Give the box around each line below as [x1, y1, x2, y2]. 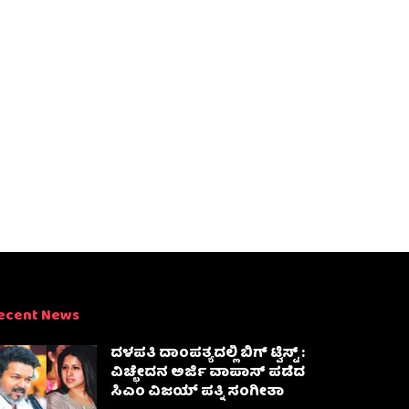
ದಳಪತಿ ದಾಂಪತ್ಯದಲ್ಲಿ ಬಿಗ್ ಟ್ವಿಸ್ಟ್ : [110, 341, 305, 366]
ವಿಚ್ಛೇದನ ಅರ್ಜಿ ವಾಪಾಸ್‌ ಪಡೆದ [110, 361, 305, 385]
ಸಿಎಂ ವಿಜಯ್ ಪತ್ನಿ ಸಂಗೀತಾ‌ [110, 380, 284, 404]
